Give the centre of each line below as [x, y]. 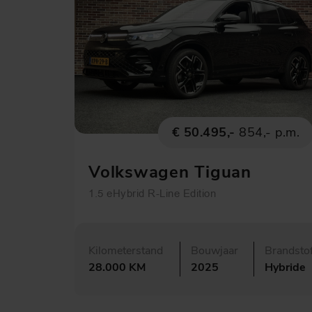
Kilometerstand [126, 250]
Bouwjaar [214, 250]
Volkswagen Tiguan [170, 172]
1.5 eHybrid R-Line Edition [152, 193]
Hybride [285, 267]
